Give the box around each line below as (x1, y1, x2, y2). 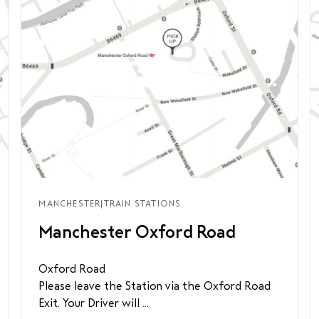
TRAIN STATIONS (103, 199, 182, 209)
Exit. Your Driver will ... (38, 297, 150, 309)
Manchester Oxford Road (38, 223, 236, 241)
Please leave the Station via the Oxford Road (38, 280, 271, 292)
